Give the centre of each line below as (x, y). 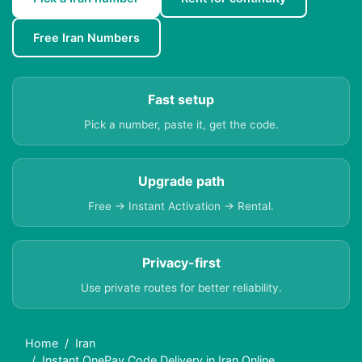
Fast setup (181, 100)
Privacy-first (181, 263)
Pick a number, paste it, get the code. (181, 125)
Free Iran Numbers (86, 38)
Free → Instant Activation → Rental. (181, 206)
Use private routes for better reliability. (181, 288)
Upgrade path (181, 181)
